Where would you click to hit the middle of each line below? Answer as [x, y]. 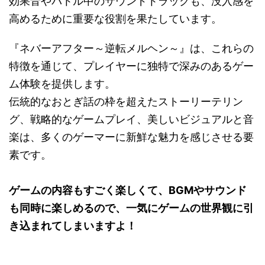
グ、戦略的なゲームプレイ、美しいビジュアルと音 [131, 119]
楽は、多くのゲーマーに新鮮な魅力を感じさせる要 [131, 137]
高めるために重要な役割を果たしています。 [115, 19]
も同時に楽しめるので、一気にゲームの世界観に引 [131, 208]
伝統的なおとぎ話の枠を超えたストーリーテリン [126, 102]
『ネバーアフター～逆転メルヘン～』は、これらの [131, 49]
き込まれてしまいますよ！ [73, 226]
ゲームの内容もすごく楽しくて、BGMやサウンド [128, 190]
